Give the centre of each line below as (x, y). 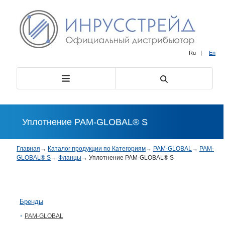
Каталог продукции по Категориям (97, 149)
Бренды (31, 202)
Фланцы (70, 158)
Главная (28, 149)
